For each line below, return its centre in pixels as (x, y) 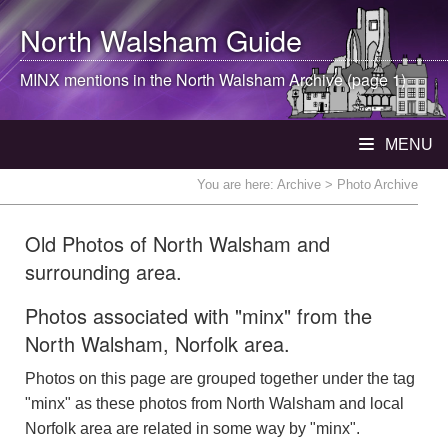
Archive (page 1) (345, 79)
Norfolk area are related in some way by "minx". (192, 428)
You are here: (237, 184)
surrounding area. (103, 271)
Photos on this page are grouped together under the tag (220, 378)
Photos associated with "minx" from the (198, 315)
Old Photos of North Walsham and (177, 243)
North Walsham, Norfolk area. (157, 343)
